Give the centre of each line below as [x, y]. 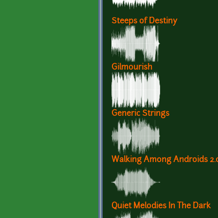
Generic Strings [140, 114]
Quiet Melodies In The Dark [161, 207]
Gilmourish [132, 68]
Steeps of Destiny [144, 22]
